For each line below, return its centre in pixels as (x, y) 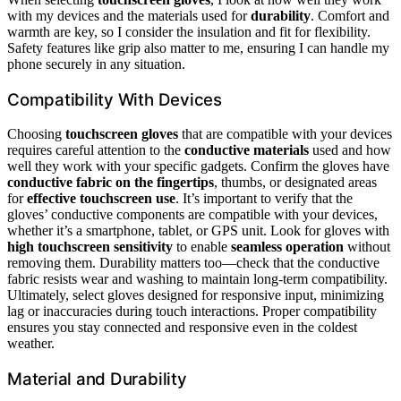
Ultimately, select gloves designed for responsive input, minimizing (196, 295)
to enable (202, 247)
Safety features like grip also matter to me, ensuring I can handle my (198, 47)
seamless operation (287, 247)
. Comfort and (350, 15)
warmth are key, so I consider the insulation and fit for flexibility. (189, 31)
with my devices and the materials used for (129, 15)
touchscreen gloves (122, 134)
